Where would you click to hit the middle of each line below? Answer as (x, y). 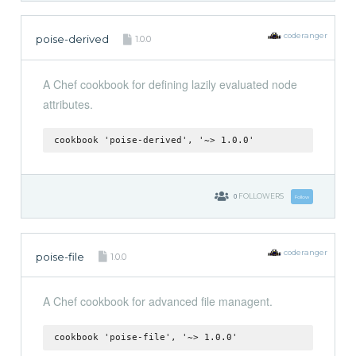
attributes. (68, 104)
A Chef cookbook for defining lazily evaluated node (170, 84)
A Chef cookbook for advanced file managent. (157, 301)
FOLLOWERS (261, 195)
